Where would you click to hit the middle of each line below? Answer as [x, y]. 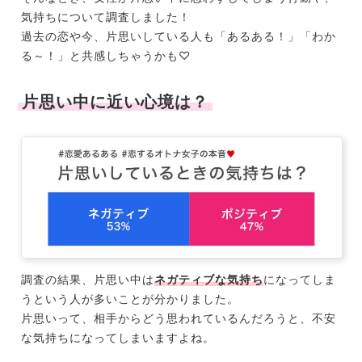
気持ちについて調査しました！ [105, 17]
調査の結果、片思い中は [87, 279]
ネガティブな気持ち [208, 279]
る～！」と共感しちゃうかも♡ [105, 56]
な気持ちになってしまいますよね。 [118, 337]
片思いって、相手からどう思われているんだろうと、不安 [178, 318]
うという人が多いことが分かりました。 [130, 298]
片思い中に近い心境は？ [115, 102]
